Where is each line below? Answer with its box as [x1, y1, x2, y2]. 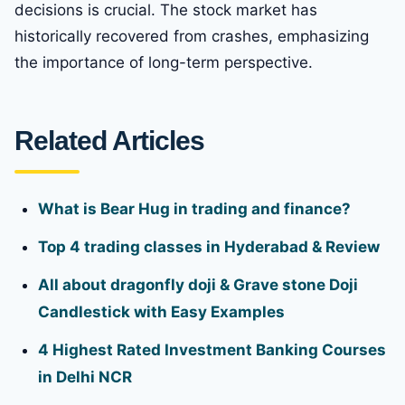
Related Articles [14, 125, 205, 155]
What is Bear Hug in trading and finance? [38, 199, 351, 218]
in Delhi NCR [38, 367, 132, 386]
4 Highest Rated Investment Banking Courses [38, 340, 386, 359]
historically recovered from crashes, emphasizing [14, 26, 369, 45]
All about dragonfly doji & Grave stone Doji [38, 275, 358, 294]
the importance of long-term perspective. [14, 52, 313, 71]
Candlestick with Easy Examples [38, 302, 285, 321]
